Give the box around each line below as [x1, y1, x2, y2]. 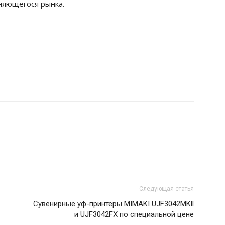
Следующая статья [139, 185, 194, 193]
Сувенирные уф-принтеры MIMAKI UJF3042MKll [33, 199, 194, 209]
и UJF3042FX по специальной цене [74, 210, 194, 219]
